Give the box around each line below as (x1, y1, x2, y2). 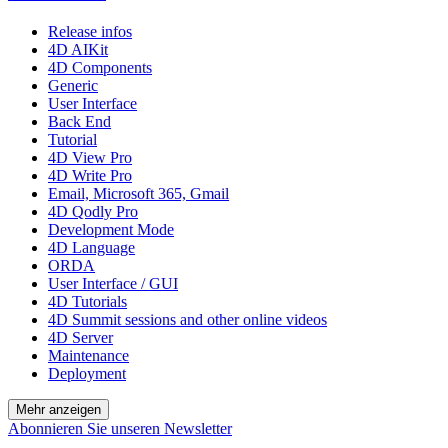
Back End (48, 112, 111, 130)
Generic (48, 76, 98, 94)
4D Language (48, 238, 135, 256)
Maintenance (48, 346, 129, 364)
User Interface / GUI (48, 274, 178, 292)
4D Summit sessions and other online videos (48, 310, 327, 328)
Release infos (48, 22, 132, 40)
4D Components (48, 58, 152, 76)
